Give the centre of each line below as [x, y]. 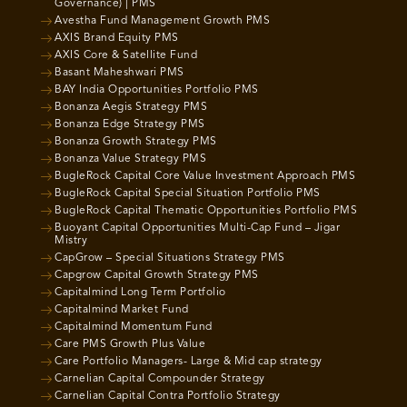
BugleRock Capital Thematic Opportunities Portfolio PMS [206, 210]
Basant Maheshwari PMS [119, 72]
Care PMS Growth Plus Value [130, 344]
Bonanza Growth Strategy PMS [136, 141]
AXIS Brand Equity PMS [117, 38]
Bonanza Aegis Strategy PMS [131, 107]
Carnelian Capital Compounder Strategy [160, 378]
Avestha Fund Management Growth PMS [162, 20]
